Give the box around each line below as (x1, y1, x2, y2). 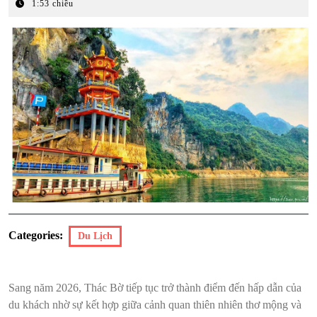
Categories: (8, 229, 63, 242)
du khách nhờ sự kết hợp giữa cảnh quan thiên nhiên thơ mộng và (8, 299, 301, 311)
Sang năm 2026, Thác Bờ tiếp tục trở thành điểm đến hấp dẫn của (8, 282, 301, 294)
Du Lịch (78, 231, 113, 242)
